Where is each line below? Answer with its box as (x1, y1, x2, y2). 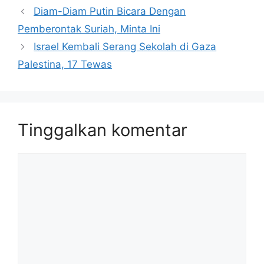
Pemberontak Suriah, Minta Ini (18, 23, 160, 35)
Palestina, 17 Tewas (18, 58, 112, 71)
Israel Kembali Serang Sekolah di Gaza (34, 41, 217, 53)
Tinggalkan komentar (18, 120, 187, 141)
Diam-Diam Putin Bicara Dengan (34, 5, 186, 18)
